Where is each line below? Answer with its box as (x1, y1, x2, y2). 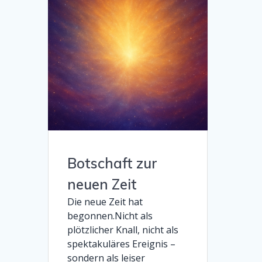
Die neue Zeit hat (67, 195, 143, 208)
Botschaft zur (67, 154, 158, 172)
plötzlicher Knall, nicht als (67, 223, 179, 236)
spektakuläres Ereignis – (67, 237, 176, 250)
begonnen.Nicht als (67, 209, 153, 222)
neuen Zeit (67, 175, 137, 193)
